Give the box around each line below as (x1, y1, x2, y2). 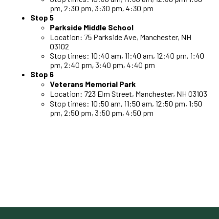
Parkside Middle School (50, 22, 134, 32)
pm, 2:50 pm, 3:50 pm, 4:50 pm (50, 108, 154, 117)
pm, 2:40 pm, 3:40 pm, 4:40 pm (50, 60, 155, 69)
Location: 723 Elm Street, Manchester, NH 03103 (50, 88, 208, 98)
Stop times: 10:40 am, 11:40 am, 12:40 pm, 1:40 (50, 50, 205, 60)
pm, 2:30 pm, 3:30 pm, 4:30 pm (50, 3, 154, 13)
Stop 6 (30, 69, 54, 79)
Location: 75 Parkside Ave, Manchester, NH (50, 32, 192, 42)
